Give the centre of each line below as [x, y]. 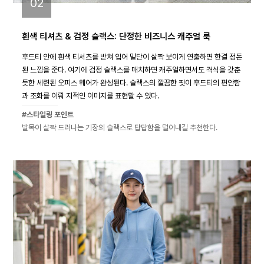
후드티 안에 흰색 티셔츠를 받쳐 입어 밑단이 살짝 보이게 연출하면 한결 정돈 [132, 57]
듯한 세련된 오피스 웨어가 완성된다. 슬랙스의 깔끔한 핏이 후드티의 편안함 [131, 83]
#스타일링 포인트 [48, 115]
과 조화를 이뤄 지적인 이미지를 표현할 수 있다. [90, 96]
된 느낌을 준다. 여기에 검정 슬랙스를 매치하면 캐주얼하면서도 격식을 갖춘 [131, 70]
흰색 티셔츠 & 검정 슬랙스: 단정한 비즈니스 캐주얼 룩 [116, 37]
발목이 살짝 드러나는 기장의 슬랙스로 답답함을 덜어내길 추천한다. [120, 128]
